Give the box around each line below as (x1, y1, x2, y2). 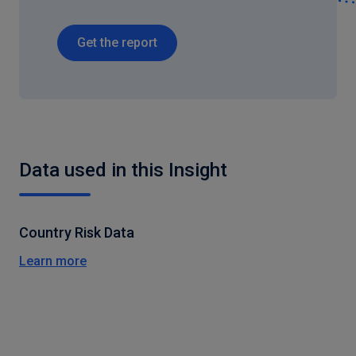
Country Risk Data (19, 224, 134, 241)
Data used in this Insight (19, 159, 227, 181)
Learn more (19, 253, 87, 269)
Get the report (77, 35, 157, 50)
